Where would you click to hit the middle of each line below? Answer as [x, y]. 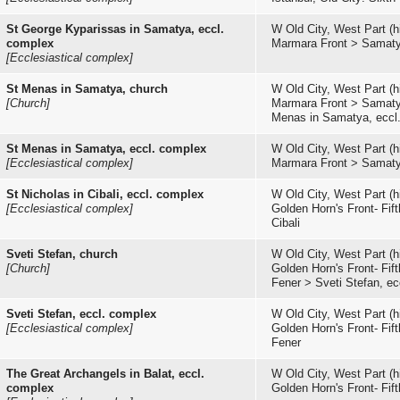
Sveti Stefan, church [62, 254]
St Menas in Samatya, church [87, 89]
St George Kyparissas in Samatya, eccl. [115, 29]
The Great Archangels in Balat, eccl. [105, 374]
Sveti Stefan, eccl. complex [81, 314]
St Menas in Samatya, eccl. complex [106, 149]
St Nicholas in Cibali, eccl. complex [105, 194]
